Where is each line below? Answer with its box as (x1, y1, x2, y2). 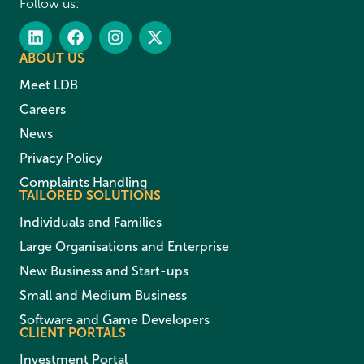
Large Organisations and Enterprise (19, 238, 229, 254)
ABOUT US (19, 50, 84, 66)
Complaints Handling (19, 174, 147, 190)
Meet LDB (19, 76, 78, 93)
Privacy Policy (19, 149, 102, 166)
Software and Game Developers (19, 311, 210, 327)
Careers (19, 101, 66, 117)
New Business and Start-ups (19, 262, 188, 279)
